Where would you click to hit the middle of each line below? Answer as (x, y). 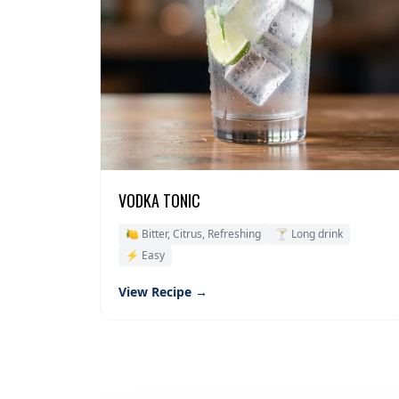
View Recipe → (163, 292)
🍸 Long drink (309, 234)
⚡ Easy (145, 256)
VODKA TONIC (159, 201)
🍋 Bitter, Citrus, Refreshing (193, 234)
